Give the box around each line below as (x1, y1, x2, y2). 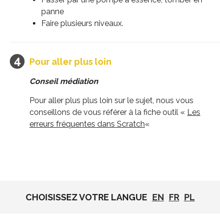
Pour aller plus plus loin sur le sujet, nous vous (29, 95, 193, 105)
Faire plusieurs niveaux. (41, 18, 123, 28)
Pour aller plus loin (29, 56, 111, 67)
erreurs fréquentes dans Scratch (29, 119, 145, 129)
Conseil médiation (29, 76, 100, 86)
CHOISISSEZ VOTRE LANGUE (25, 192, 147, 202)
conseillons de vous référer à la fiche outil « (29, 107, 187, 117)
